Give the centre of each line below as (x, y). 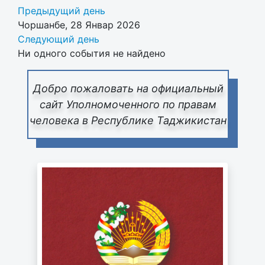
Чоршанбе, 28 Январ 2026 (79, 25)
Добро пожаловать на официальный (128, 88)
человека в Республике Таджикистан (128, 120)
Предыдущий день (62, 10)
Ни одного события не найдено (92, 53)
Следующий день (59, 39)
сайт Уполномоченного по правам (128, 104)
